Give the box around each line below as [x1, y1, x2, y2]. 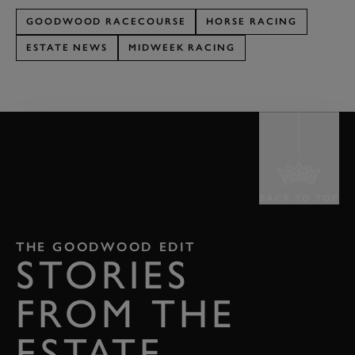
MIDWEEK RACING [128, 42, 236, 54]
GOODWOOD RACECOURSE [26, 16, 186, 28]
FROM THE [16, 290, 236, 338]
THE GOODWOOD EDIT [16, 239, 196, 255]
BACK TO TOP [258, 193, 339, 204]
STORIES [16, 251, 190, 299]
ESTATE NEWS [26, 42, 109, 54]
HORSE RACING [206, 16, 297, 28]
